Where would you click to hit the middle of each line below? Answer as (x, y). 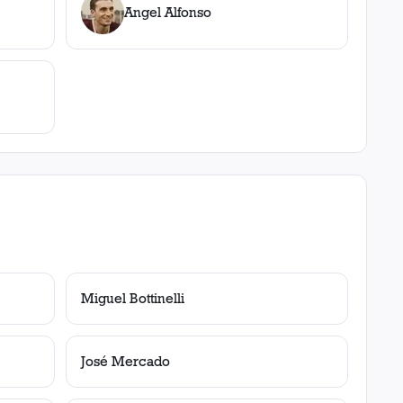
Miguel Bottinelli (133, 298)
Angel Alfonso (168, 12)
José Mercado (125, 361)
